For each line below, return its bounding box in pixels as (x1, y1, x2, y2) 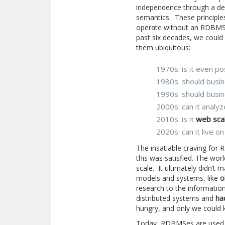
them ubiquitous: (136, 43, 191, 52)
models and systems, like (136, 173, 220, 183)
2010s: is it (156, 114, 196, 124)
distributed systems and (136, 193, 216, 203)
